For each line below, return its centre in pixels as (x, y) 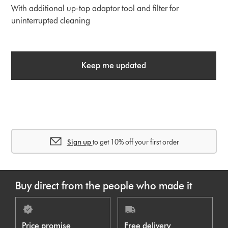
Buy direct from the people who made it (104, 186)
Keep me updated (114, 65)
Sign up (80, 142)
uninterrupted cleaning (51, 20)
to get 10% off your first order (136, 142)
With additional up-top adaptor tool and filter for (95, 8)
